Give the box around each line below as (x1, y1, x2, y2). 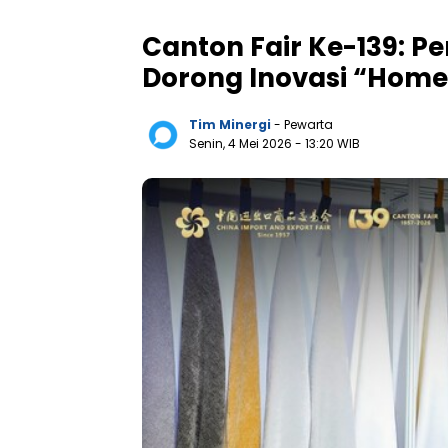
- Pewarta (274, 116, 333, 134)
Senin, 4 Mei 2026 (189, 135, 295, 153)
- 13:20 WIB (295, 135, 360, 153)
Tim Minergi (189, 116, 271, 134)
